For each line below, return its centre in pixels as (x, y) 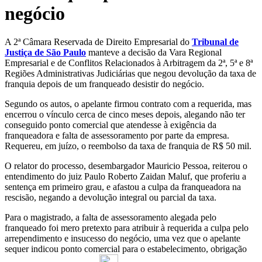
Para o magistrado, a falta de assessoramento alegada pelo (111, 218)
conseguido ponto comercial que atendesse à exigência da (111, 125)
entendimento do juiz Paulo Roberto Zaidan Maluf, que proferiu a (125, 177)
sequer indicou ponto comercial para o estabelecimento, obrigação (126, 249)
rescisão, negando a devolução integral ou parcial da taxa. (111, 198)
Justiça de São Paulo (45, 53)
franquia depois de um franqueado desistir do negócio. (104, 84)
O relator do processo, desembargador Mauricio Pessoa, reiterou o (126, 166)
